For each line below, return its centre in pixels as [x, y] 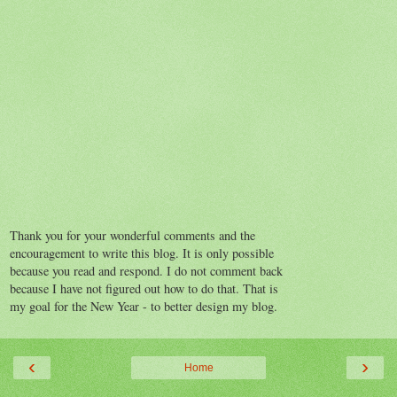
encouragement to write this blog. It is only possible [142, 253]
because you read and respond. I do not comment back [146, 271]
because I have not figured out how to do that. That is [144, 289]
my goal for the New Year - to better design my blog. [144, 307]
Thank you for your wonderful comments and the [132, 236]
